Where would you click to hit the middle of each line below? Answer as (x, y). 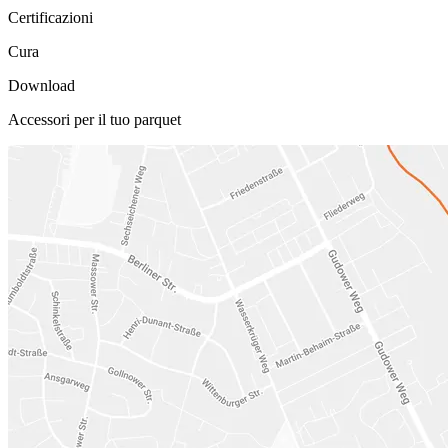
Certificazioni (50, 18)
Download (41, 86)
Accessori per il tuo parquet (94, 120)
